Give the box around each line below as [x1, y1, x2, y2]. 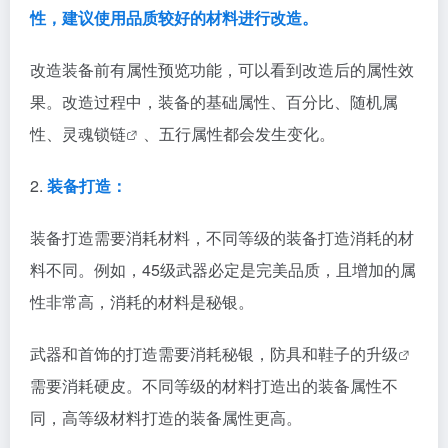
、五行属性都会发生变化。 [143, 122, 335, 145]
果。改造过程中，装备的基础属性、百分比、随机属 [30, 90, 398, 113]
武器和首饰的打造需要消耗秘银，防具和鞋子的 [30, 342, 366, 365]
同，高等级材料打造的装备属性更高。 [30, 406, 302, 429]
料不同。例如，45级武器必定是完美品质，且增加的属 [30, 258, 416, 281]
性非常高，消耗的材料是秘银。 [30, 290, 254, 313]
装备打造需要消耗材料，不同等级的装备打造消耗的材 [30, 226, 414, 249]
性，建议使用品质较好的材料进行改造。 [30, 6, 318, 29]
